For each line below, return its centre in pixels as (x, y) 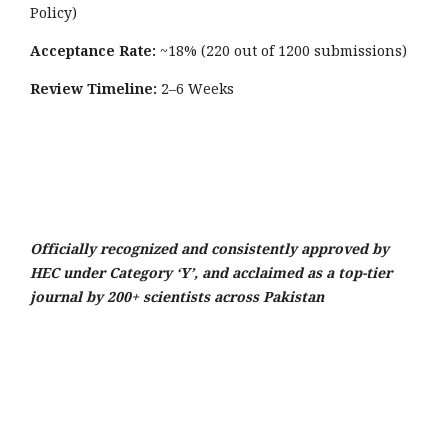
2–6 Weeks (195, 89)
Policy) (53, 13)
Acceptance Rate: (93, 51)
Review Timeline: (93, 89)
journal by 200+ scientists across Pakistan (177, 297)
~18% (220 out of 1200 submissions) (281, 51)
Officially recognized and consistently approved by (209, 249)
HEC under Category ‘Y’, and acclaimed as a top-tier (211, 273)
